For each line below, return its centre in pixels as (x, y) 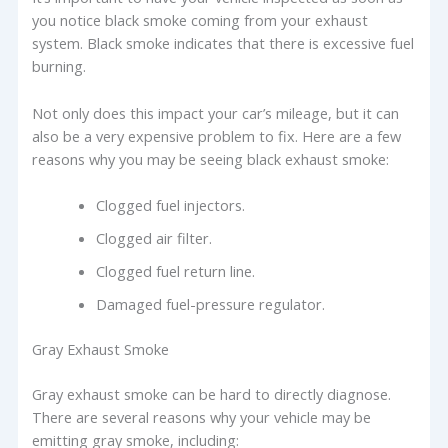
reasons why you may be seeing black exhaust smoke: (211, 158)
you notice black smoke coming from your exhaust (200, 20)
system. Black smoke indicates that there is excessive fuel (223, 43)
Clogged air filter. (154, 238)
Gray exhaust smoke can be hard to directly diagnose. (212, 393)
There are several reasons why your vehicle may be (202, 416)
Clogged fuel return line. (176, 271)
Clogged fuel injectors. (171, 205)
